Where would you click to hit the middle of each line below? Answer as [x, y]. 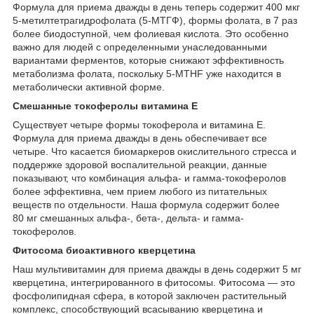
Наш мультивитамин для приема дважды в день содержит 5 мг [157, 269]
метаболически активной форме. [89, 87]
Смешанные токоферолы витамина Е [105, 105]
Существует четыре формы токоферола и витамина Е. [139, 124]
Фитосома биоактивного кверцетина [104, 250]
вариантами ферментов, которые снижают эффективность [148, 60]
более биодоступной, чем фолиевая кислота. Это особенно [151, 33]
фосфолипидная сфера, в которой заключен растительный [150, 295]
